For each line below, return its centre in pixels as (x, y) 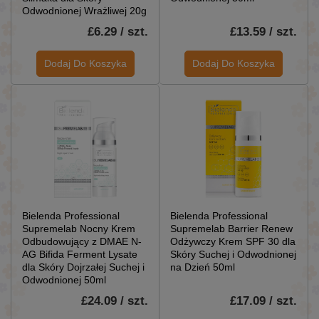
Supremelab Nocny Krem (79, 228)
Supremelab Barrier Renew (231, 228)
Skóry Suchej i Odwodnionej (233, 254)
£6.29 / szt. (118, 31)
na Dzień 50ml (203, 267)
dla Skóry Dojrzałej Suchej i (83, 267)
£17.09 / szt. (263, 300)
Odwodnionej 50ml (64, 279)
